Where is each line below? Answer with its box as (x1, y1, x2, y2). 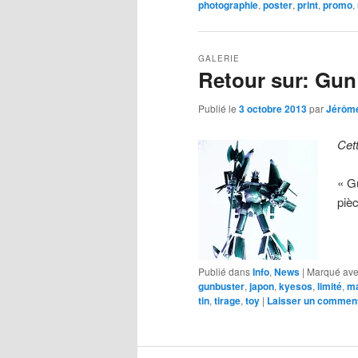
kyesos (279, 278, 312, 293)
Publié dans (198, 264, 250, 278)
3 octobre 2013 (239, 101, 307, 116)
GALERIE (198, 52, 240, 64)
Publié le (198, 101, 239, 115)
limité (317, 278, 342, 293)
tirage (214, 292, 241, 308)
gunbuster (198, 278, 245, 293)
